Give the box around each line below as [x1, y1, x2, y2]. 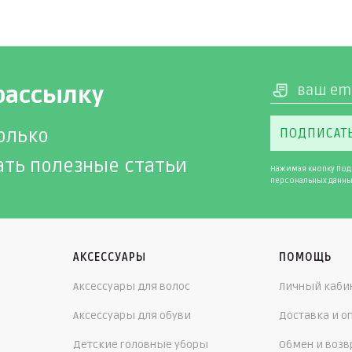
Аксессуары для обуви [72, 309, 191, 323]
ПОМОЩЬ [279, 251, 332, 265]
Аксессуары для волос [72, 280, 190, 294]
